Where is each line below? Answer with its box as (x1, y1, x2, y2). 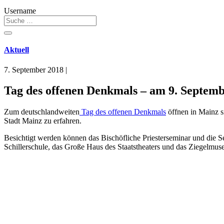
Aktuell (4, 45, 29, 54)
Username (4, 6, 36, 15)
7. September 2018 (4, 65, 63, 74)
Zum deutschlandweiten (4, 107, 79, 116)
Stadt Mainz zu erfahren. (4, 116, 81, 125)
